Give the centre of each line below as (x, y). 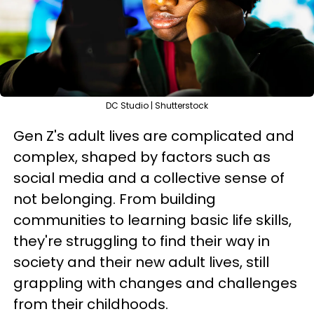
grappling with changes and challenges (155, 283)
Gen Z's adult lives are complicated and (154, 136)
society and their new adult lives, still (141, 262)
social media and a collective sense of (149, 178)
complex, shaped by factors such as (142, 157)
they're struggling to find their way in (142, 241)
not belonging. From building (115, 199)
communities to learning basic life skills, (152, 220)
